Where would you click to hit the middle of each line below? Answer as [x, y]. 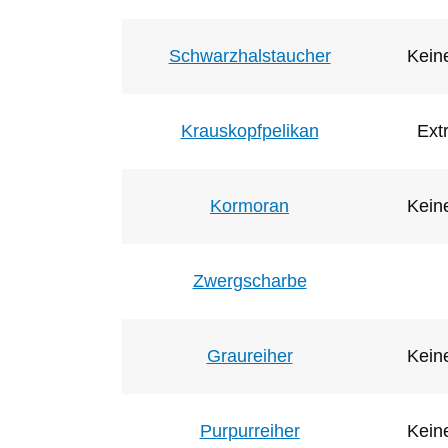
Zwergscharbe [249, 280]
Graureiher [249, 355]
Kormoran [249, 205]
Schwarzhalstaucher [249, 55]
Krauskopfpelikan [249, 130]
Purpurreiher [249, 430]
